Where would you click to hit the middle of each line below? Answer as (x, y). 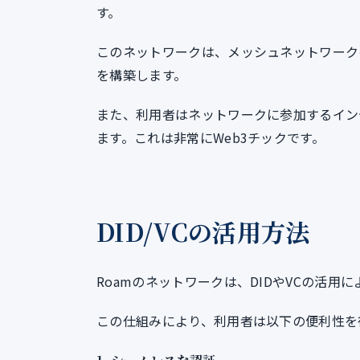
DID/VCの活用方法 (203, 231)
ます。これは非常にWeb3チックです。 (211, 137)
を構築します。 (142, 75)
